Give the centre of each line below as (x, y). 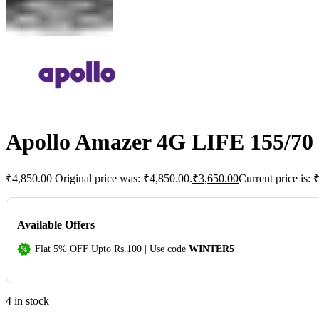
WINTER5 (211, 249)
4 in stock (27, 300)
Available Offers (56, 224)
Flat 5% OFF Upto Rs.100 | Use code (112, 249)
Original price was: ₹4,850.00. (124, 179)
